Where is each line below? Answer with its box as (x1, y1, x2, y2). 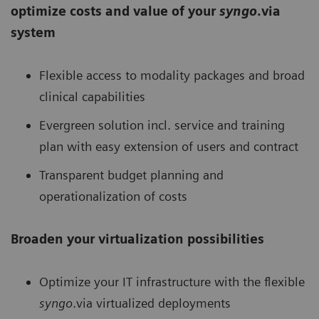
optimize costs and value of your (11, 4, 219, 19)
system (11, 25, 56, 41)
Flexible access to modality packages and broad (39, 68, 305, 83)
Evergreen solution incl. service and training (39, 117, 285, 133)
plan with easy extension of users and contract (39, 139, 298, 155)
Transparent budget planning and (39, 167, 224, 183)
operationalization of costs (39, 189, 187, 204)
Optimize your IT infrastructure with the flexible (39, 274, 305, 290)
